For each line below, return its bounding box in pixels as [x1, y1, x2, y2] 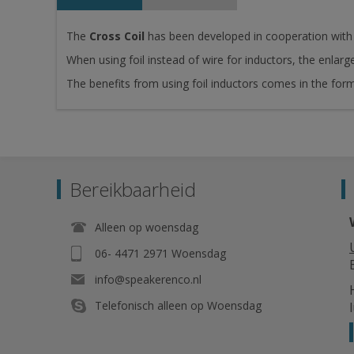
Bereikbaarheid [70, 176, 196, 202]
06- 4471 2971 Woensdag [95, 246, 226, 261]
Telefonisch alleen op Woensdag [95, 298, 262, 313]
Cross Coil [89, 28, 145, 43]
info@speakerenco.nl [95, 272, 201, 287]
